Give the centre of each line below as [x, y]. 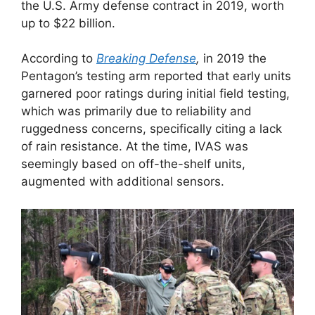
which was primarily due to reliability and [136, 111]
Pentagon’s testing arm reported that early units [156, 76]
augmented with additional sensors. [123, 182]
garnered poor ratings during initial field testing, [155, 94]
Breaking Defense [146, 59]
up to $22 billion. [68, 23]
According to [59, 59]
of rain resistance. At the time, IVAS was [135, 147]
